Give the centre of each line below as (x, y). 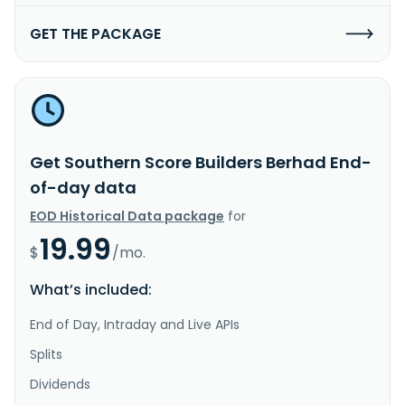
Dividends (60, 384)
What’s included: (91, 289)
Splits (46, 354)
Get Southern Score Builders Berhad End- (201, 162)
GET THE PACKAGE (95, 33)
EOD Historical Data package (127, 216)
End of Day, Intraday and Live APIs (135, 324)
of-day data (83, 187)
